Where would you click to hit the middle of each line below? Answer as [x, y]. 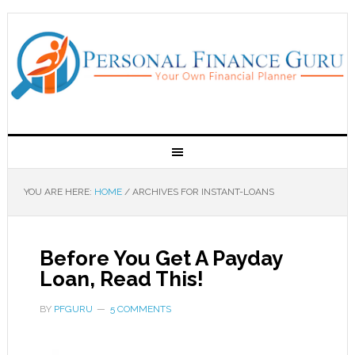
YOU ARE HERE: [59, 192]
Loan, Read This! [121, 279]
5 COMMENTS [140, 309]
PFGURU [73, 309]
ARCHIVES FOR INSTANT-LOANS [202, 192]
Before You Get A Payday [160, 258]
